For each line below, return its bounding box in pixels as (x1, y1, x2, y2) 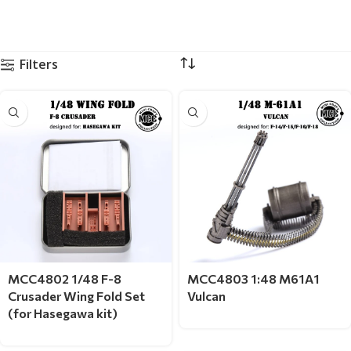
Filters (19, 56, 58, 74)
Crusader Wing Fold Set (8, 288, 145, 303)
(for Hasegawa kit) (8, 306, 118, 320)
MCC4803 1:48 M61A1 (187, 271, 320, 286)
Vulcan (187, 288, 226, 303)
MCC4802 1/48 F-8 (8, 271, 121, 286)
